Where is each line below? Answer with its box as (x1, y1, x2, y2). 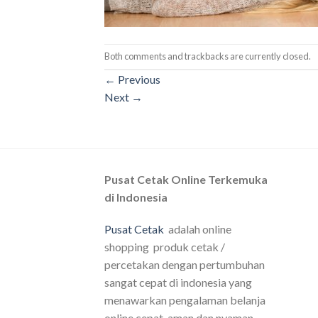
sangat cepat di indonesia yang (104, 275, 252, 290)
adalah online (164, 222, 231, 236)
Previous (116, 72, 160, 86)
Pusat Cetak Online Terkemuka (104, 172, 268, 186)
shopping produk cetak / (104, 240, 225, 254)
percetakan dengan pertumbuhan (104, 258, 265, 272)
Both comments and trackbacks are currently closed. (104, 50, 311, 62)
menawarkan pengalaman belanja (104, 293, 265, 307)
